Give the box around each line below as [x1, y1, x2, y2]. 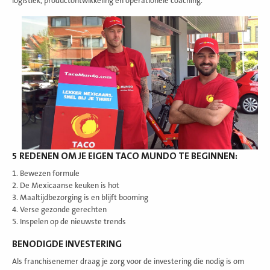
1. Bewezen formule [12, 169, 80, 178]
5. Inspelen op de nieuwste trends [12, 218, 126, 227]
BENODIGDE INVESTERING [12, 239, 122, 250]
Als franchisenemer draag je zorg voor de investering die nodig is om [12, 257, 244, 266]
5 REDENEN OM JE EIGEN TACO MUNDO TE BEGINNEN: [12, 151, 237, 162]
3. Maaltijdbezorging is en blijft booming [12, 193, 148, 202]
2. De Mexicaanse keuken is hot [12, 181, 119, 190]
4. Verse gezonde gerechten [12, 206, 107, 215]
